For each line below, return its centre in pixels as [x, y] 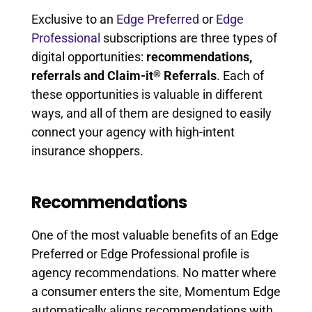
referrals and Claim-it [92, 75]
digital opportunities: [88, 56]
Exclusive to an [73, 19]
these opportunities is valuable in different [147, 94]
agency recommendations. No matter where [154, 272]
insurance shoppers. [87, 150]
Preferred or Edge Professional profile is [140, 253]
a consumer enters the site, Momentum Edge [156, 291]
